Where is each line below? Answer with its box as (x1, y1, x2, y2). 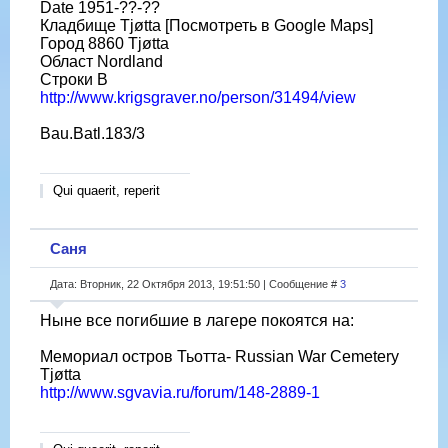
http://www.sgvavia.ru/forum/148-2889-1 (40, 383, 320, 401)
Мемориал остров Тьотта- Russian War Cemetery (40, 347, 399, 365)
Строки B (40, 70, 108, 88)
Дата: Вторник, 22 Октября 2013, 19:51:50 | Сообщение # (50, 277, 340, 290)
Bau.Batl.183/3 (40, 124, 145, 142)
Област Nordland (40, 52, 163, 70)
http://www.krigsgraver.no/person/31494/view (40, 88, 356, 106)
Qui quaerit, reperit (53, 182, 160, 198)
